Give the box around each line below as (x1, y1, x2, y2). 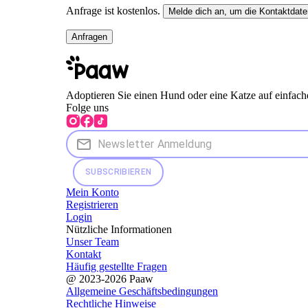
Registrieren (66, 198, 118, 210)
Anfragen (71, 31, 107, 42)
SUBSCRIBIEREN (85, 166, 152, 177)
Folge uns (66, 101, 109, 113)
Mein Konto (66, 186, 119, 198)
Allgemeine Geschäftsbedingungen (66, 285, 218, 297)
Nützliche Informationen (66, 223, 172, 235)
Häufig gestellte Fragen (66, 260, 167, 272)
